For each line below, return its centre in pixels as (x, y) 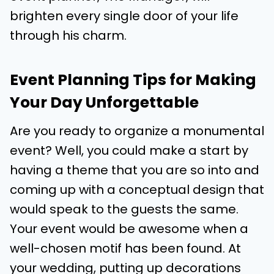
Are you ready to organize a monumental (137, 131)
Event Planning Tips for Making (133, 80)
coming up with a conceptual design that (137, 190)
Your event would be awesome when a (129, 229)
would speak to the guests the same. (124, 209)
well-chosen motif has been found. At (125, 248)
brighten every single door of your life (124, 16)
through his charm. (68, 35)
